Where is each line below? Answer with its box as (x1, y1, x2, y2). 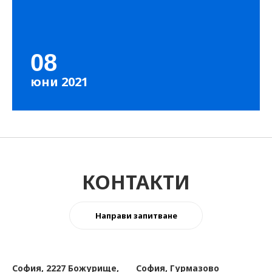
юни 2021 (30, 73, 88, 90)
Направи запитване (95, 210, 177, 221)
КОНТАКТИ (82, 169, 190, 195)
